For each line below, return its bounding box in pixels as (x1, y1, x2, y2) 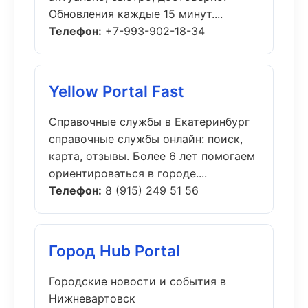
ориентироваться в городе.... (49, 166, 207, 180)
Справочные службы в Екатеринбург (49, 115, 250, 129)
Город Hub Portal (49, 241, 180, 260)
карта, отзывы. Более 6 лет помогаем (49, 149, 255, 163)
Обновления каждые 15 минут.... (49, 7, 223, 21)
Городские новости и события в (49, 274, 226, 288)
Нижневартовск (49, 291, 135, 305)
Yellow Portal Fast (49, 82, 184, 100)
